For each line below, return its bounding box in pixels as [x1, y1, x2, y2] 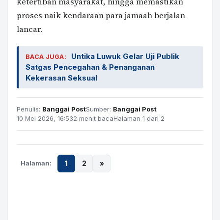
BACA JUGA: [26, 53, 66, 60]
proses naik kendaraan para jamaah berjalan [17, 9, 185, 21]
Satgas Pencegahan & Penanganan [26, 62, 155, 72]
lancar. [17, 23, 42, 35]
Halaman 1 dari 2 [113, 114, 165, 122]
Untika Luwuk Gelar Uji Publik [71, 51, 179, 61]
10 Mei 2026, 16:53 [17, 114, 73, 122]
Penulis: [17, 105, 42, 113]
